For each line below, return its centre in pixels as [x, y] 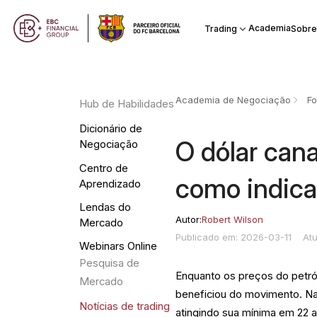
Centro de [103, 168]
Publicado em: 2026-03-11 [235, 237]
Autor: [189, 219]
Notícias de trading [124, 307]
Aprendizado [110, 184]
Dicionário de [110, 129]
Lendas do [105, 207]
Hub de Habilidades [126, 104]
